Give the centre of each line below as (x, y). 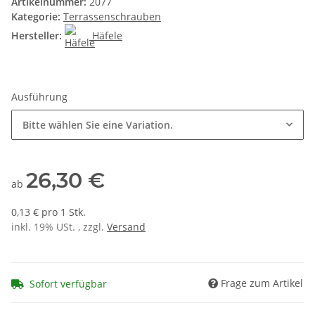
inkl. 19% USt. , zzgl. (59, 227)
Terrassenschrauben (112, 17)
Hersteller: (37, 36)
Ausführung (41, 97)
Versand (126, 227)
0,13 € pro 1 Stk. (49, 212)
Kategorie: (37, 17)
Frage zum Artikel (262, 283)
